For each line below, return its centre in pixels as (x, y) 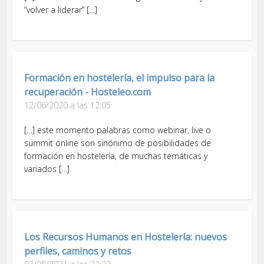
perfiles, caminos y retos (78, 251)
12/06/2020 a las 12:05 (68, 105)
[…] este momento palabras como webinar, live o (118, 130)
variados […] (47, 169)
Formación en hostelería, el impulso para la (120, 77)
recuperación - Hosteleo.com (88, 92)
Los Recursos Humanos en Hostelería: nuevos (126, 237)
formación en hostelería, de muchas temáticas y (116, 156)
